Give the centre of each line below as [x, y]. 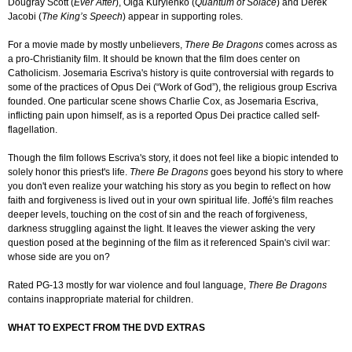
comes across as [300, 45]
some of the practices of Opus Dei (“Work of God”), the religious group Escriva [172, 88]
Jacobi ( [25, 17]
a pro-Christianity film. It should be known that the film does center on [154, 59]
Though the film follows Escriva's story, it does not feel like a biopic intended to [173, 158]
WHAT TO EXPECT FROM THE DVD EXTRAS [106, 328]
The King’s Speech [82, 17]
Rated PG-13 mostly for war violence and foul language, [128, 286]
